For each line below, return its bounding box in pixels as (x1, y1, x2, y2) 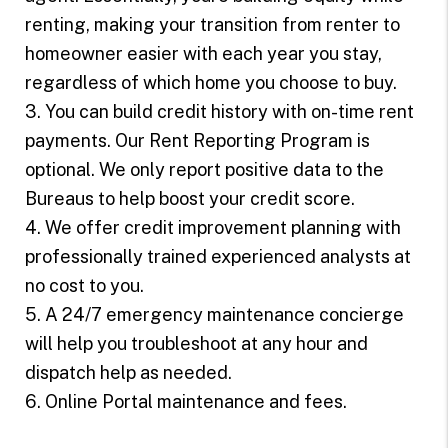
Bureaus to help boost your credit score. (24, 187, 355, 209)
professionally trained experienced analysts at (24, 245, 411, 267)
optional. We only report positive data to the (24, 158, 384, 180)
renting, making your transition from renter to (24, 13, 400, 35)
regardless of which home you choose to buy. (24, 71, 397, 93)
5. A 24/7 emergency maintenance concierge (24, 303, 404, 325)
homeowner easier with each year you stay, (24, 42, 382, 64)
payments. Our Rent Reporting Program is (24, 129, 370, 151)
